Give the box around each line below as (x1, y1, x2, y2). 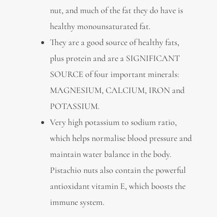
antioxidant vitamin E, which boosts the (49, 181, 186, 192)
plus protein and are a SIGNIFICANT (49, 53, 180, 64)
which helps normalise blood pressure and (49, 133, 192, 144)
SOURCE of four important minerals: (49, 69, 179, 80)
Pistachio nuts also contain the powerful (49, 165, 186, 176)
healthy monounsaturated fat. (49, 21, 151, 32)
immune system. (49, 197, 105, 208)
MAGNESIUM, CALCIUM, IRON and (49, 85, 185, 96)
